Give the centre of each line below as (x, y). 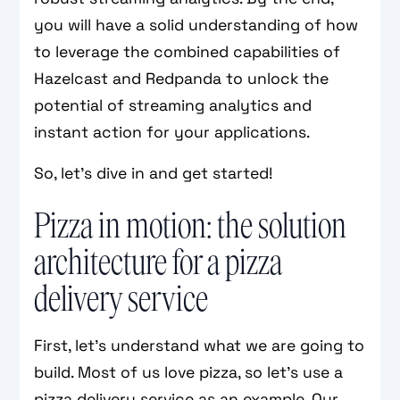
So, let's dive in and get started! (154, 173)
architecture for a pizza (158, 263)
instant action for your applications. (172, 132)
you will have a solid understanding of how (196, 25)
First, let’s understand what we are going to (200, 346)
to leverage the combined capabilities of (187, 52)
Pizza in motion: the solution (191, 226)
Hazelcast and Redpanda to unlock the (182, 79)
